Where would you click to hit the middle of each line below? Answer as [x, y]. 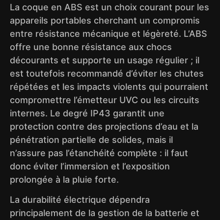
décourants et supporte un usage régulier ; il [105, 60]
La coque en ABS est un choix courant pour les [110, 7]
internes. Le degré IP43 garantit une [87, 113]
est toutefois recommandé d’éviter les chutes [107, 73]
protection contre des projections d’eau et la [104, 126]
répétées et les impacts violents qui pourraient [109, 86]
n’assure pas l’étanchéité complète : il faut [99, 153]
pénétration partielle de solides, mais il [91, 139]
